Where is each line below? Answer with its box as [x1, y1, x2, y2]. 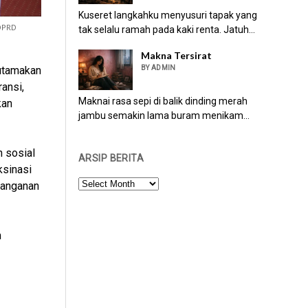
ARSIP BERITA [78, 153, 144, 164]
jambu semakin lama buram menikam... [78, 110, 250, 122]
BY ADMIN [141, 63, 176, 71]
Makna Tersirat [141, 49, 212, 61]
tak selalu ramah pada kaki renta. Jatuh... [78, 23, 256, 35]
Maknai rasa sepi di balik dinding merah [78, 96, 248, 107]
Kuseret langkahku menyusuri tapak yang [78, 9, 258, 21]
